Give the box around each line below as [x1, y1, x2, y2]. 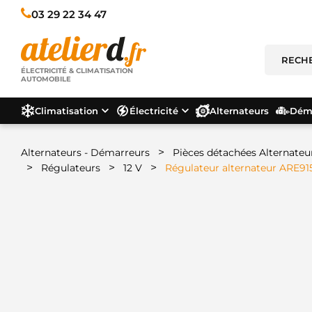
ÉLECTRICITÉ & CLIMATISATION [21, 66, 133, 76]
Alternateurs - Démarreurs [21, 146, 150, 159]
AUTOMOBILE [21, 75, 71, 84]
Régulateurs [41, 162, 100, 174]
